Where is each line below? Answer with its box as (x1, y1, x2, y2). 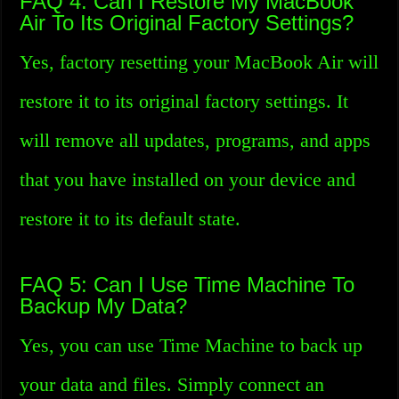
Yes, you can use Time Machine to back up (20, 334, 363, 356)
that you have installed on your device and (20, 168, 356, 191)
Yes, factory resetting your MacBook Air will (20, 51, 379, 73)
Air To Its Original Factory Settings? (20, 11, 354, 35)
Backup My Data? (20, 294, 188, 318)
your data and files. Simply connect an (20, 373, 325, 395)
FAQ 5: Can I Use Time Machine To (20, 273, 355, 297)
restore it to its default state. (20, 208, 241, 230)
